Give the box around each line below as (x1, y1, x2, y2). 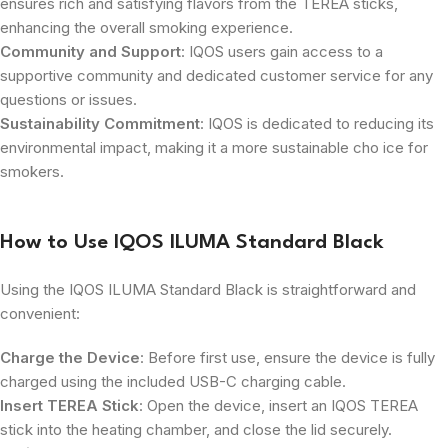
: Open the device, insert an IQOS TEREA (139, 395, 418, 415)
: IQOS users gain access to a (181, 41, 383, 61)
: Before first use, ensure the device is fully (140, 347, 435, 367)
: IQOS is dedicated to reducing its (200, 113, 434, 133)
